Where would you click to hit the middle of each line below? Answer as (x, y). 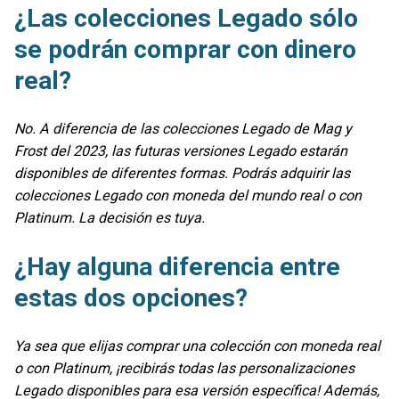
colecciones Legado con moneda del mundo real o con (188, 196)
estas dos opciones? (131, 297)
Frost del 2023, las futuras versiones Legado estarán (181, 151)
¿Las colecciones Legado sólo (186, 19)
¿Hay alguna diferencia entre (177, 266)
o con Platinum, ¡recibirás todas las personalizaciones (184, 368)
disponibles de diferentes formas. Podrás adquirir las (182, 174)
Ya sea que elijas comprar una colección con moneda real (197, 346)
